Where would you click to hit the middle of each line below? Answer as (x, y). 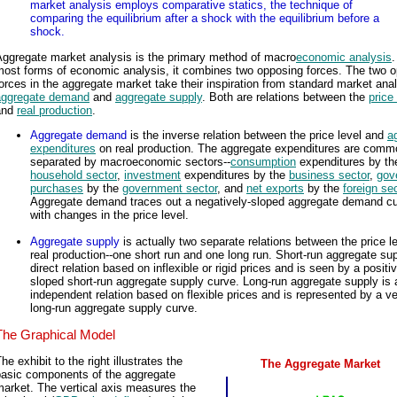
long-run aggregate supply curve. (114, 308)
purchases (57, 189)
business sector (329, 175)
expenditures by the (235, 175)
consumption (263, 162)
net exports (275, 189)
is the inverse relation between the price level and (257, 136)
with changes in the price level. (109, 215)
